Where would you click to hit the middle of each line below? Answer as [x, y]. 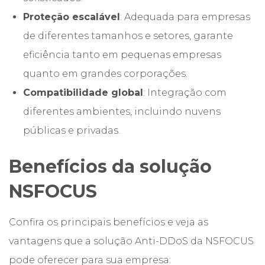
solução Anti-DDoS [141, 241]
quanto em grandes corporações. [105, 74]
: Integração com [185, 93]
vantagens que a [51, 241]
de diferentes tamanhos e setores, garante [128, 36]
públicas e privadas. [72, 130]
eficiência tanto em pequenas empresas [122, 55]
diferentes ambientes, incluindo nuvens [122, 112]
